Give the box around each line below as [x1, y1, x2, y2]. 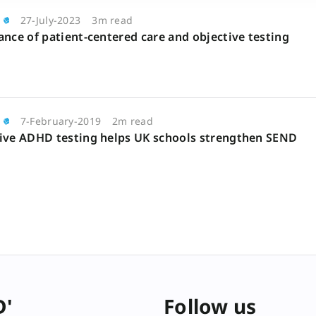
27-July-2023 [20, 13, 81, 27]
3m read [92, 13, 133, 27]
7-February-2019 [20, 114, 102, 128]
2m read [112, 114, 154, 128]
